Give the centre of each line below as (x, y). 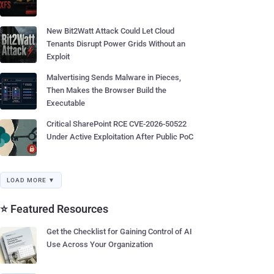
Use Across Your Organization (100, 244)
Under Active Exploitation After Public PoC (120, 137)
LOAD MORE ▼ (31, 180)
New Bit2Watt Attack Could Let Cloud (110, 31)
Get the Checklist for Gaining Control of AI (119, 231)
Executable (66, 103)
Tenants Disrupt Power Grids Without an (116, 44)
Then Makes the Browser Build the (106, 90)
